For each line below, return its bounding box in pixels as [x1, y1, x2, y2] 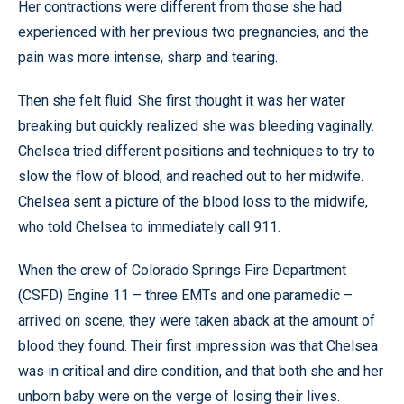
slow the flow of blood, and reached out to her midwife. [18, 167, 363, 185]
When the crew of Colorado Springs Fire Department [18, 261, 346, 279]
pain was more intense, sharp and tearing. [18, 48, 278, 66]
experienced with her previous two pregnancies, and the [18, 23, 369, 41]
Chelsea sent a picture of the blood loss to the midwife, [18, 192, 368, 210]
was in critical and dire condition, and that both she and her [18, 362, 383, 380]
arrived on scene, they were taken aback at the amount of [18, 311, 375, 329]
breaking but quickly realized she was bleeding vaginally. [18, 116, 374, 134]
